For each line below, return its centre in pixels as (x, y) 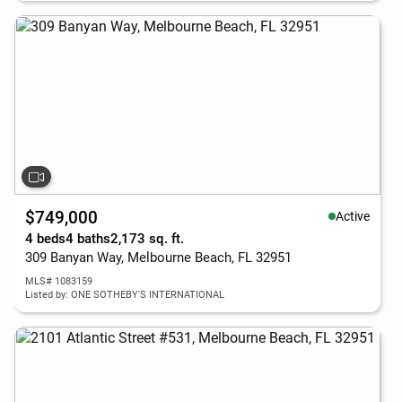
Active (353, 216)
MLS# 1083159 (59, 281)
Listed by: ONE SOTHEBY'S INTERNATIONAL (125, 295)
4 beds (45, 239)
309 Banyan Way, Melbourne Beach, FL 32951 (158, 258)
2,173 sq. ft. (147, 239)
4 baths (88, 239)
